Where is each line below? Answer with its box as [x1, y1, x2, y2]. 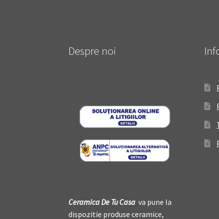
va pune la [135, 197, 172, 207]
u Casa [114, 197, 136, 207]
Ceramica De [68, 197, 110, 207]
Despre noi [68, 44, 117, 58]
